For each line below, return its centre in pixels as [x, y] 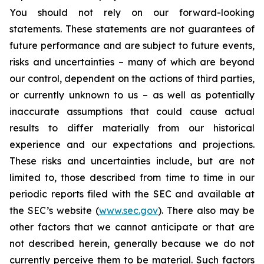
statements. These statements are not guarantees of [132, 29]
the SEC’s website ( [54, 210]
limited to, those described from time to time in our [132, 177]
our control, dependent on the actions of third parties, [132, 78]
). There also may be [206, 210]
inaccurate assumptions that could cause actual [132, 111]
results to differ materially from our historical [132, 128]
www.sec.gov [128, 210]
